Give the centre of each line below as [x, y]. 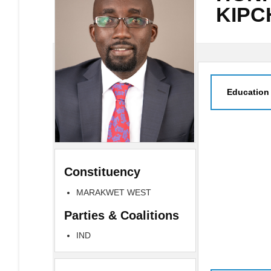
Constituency [102, 172]
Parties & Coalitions [122, 215]
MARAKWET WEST [114, 192]
